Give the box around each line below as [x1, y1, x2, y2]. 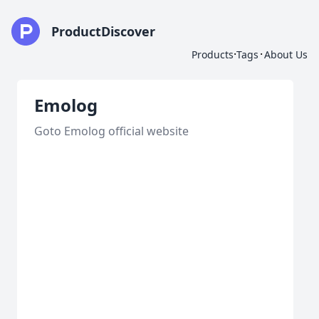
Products [192, 48, 234, 61]
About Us [264, 48, 308, 61]
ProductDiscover [51, 23, 155, 40]
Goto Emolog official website [34, 123, 189, 139]
